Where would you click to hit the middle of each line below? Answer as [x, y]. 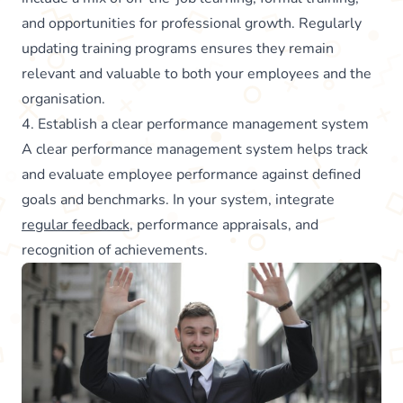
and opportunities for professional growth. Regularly [192, 24]
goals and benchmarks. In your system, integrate [178, 200]
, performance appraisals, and [224, 225]
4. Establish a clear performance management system [195, 125]
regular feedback [76, 225]
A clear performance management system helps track [195, 150]
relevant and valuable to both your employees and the [197, 74]
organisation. [63, 99]
